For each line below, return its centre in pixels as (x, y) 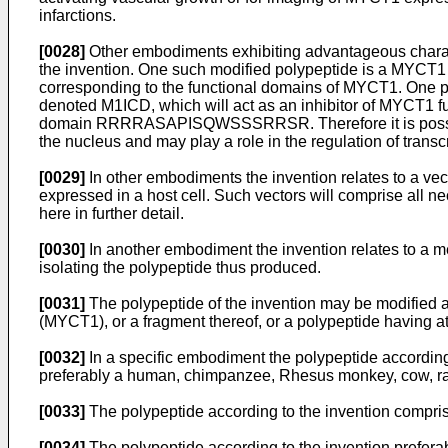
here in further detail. (111, 213)
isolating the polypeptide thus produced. (180, 267)
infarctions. (77, 15)
